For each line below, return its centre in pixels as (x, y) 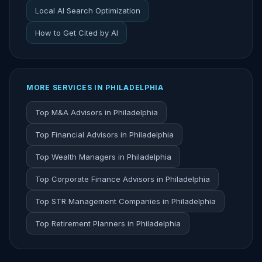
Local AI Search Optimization (88, 11)
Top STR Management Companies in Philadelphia (125, 201)
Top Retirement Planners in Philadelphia (108, 223)
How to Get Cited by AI (77, 33)
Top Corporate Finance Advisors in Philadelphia (123, 179)
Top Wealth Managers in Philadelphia (103, 157)
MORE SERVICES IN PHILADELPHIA (95, 87)
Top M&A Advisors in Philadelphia (96, 112)
